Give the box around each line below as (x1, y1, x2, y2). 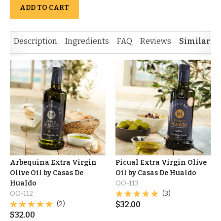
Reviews (140, 37, 171, 46)
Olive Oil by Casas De (10, 169, 83, 177)
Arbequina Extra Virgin (10, 158, 97, 167)
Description (14, 37, 57, 46)
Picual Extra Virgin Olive (115, 158, 207, 167)
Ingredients (65, 37, 109, 46)
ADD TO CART (20, 3, 69, 12)
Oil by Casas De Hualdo (115, 169, 196, 177)
